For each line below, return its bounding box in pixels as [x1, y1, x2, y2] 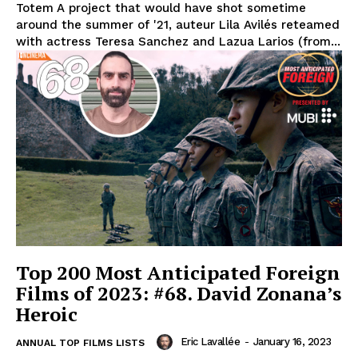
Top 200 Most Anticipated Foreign [16, 260, 340, 286]
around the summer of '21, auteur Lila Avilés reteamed [16, 18, 340, 33]
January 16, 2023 [253, 336, 332, 348]
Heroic [16, 301, 78, 328]
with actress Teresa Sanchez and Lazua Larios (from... [16, 34, 340, 50]
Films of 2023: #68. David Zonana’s [16, 280, 341, 307]
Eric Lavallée [180, 336, 240, 348]
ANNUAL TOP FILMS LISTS [16, 337, 145, 349]
